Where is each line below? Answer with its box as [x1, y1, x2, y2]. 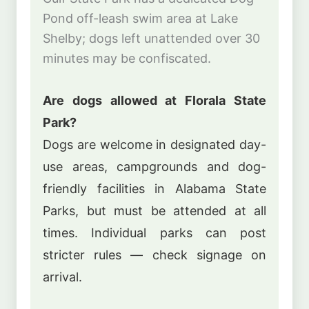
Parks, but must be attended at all [43, 203, 266, 219]
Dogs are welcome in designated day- [43, 137, 266, 152]
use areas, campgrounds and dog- [43, 159, 266, 175]
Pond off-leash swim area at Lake [43, 10, 238, 26]
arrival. [43, 270, 82, 285]
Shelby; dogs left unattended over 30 [43, 30, 260, 46]
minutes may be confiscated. [43, 50, 211, 66]
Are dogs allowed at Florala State [43, 93, 266, 108]
